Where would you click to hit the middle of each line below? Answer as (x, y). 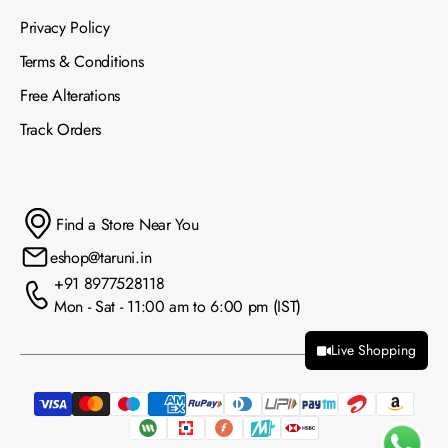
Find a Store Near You (127, 224)
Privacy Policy (65, 28)
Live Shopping (373, 350)
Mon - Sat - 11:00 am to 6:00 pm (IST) (178, 307)
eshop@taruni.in (101, 257)
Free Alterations (70, 96)
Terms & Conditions (82, 62)
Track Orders (61, 130)
